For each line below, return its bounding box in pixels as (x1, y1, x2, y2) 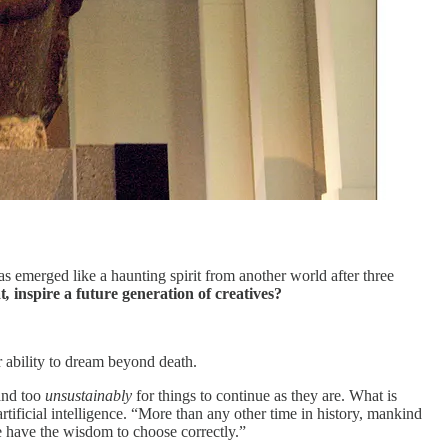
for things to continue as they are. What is (132, 386, 397, 404)
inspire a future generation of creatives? (14, 284, 282, 302)
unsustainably (45, 386, 132, 404)
